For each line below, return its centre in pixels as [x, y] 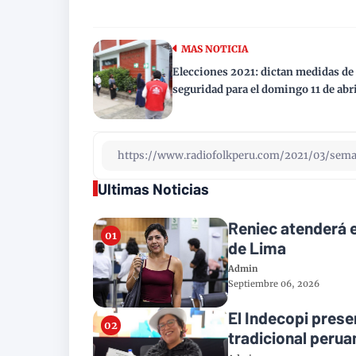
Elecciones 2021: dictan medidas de [263, 72]
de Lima [257, 247]
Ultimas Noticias [153, 188]
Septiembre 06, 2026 [274, 283]
